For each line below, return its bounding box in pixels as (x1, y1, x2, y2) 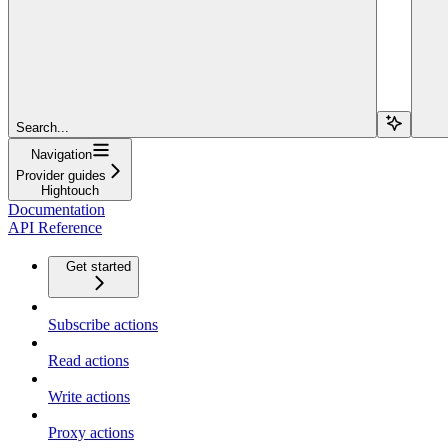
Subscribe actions (48, 315, 158, 333)
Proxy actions (48, 423, 134, 441)
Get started (66, 258, 131, 274)
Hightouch (41, 182, 99, 198)
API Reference (8, 218, 102, 236)
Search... (16, 119, 69, 135)
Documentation (8, 200, 105, 218)
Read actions (48, 351, 129, 369)
